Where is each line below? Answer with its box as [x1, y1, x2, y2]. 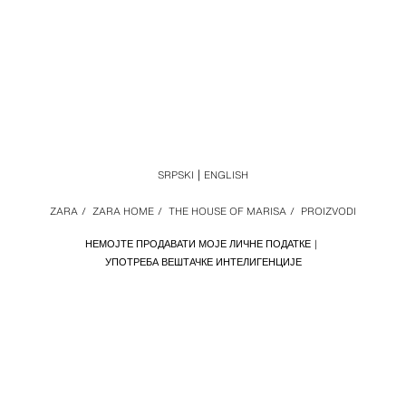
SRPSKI [158, 168, 194, 182]
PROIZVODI [301, 204, 356, 218]
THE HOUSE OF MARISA [169, 204, 286, 218]
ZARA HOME [92, 204, 154, 218]
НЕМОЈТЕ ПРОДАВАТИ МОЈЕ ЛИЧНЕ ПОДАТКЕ [85, 237, 311, 251]
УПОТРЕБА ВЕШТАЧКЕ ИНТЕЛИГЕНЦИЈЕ [104, 255, 302, 269]
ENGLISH [204, 168, 248, 182]
